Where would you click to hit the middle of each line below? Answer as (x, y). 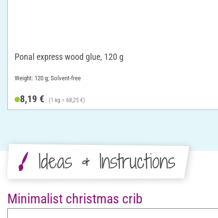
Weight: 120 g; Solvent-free (48, 78)
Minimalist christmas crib (75, 199)
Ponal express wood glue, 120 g (69, 56)
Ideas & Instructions (107, 161)
